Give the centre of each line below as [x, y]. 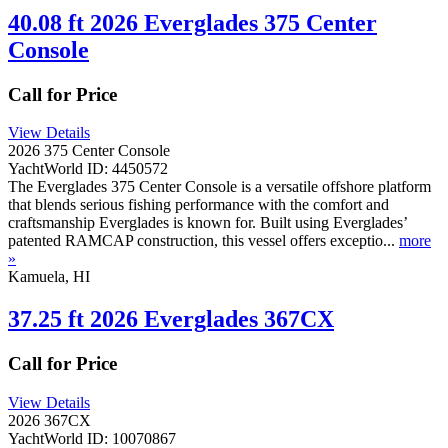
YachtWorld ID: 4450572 [88, 169]
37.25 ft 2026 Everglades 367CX [171, 319]
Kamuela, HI [49, 277]
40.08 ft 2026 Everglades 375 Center [192, 22]
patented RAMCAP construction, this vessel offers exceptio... [203, 241]
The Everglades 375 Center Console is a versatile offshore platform [219, 187]
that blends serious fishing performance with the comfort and [198, 205]
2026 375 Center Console [89, 151]
